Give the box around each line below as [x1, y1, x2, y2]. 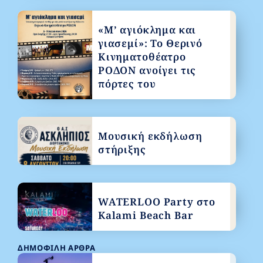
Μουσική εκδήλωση [97, 129, 203, 143]
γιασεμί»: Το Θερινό [97, 36, 203, 50]
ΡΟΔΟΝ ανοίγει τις [97, 63, 197, 77]
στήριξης [97, 143, 146, 156]
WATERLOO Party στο [97, 195, 216, 208]
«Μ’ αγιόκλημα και [97, 23, 197, 36]
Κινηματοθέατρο [97, 50, 186, 63]
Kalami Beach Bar [97, 208, 194, 222]
